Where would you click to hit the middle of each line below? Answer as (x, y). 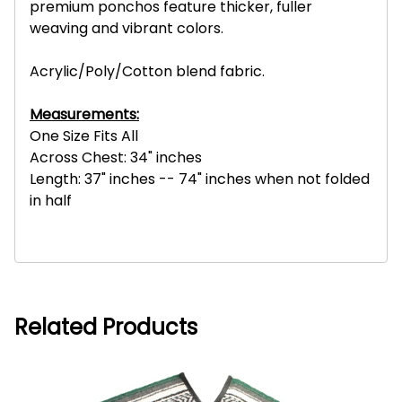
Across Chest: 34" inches (116, 157)
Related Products (106, 327)
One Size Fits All (84, 135)
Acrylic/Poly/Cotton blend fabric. (147, 71)
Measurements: (84, 114)
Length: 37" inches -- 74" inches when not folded (200, 179)
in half (51, 200)
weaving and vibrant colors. (127, 28)
